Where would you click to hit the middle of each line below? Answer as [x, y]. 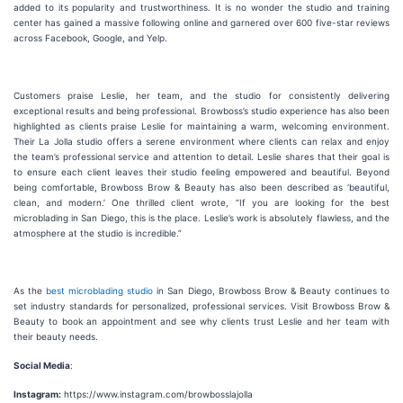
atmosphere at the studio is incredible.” [98, 233]
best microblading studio [100, 291]
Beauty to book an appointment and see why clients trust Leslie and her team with [201, 321]
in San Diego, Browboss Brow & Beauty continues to [272, 291]
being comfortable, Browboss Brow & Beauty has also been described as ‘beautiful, [201, 187]
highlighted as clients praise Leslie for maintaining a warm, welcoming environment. [201, 126]
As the [30, 291]
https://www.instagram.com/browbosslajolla [157, 394]
